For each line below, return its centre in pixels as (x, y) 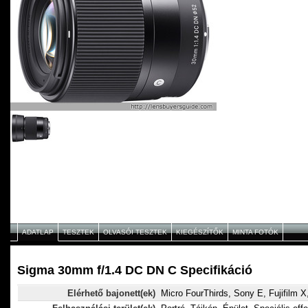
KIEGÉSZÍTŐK (200, 232)
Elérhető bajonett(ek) (111, 294)
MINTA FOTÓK (255, 232)
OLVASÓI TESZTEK (135, 232)
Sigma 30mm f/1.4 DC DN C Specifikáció (135, 271)
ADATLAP (38, 232)
